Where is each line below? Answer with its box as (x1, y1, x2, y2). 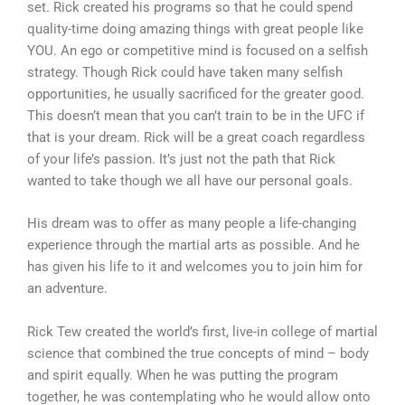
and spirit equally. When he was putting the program (27, 366, 338, 383)
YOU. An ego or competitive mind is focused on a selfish (27, 42, 368, 60)
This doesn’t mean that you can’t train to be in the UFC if (27, 108, 364, 125)
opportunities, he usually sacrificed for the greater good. (27, 86, 364, 103)
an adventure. (27, 280, 108, 297)
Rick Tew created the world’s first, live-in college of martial (27, 323, 378, 340)
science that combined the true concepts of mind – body (27, 344, 369, 362)
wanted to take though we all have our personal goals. (27, 173, 353, 190)
